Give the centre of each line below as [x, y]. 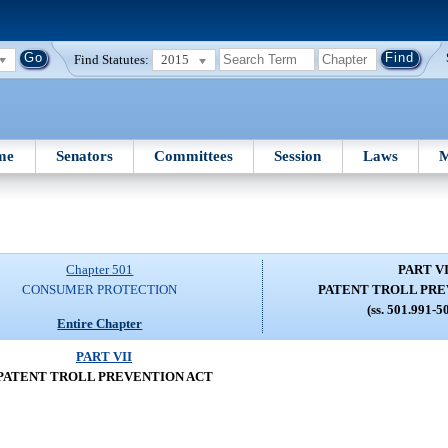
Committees [194, 155]
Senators [84, 155]
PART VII [104, 356]
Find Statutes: [112, 59]
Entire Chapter [100, 323]
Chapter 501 [100, 270]
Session [298, 155]
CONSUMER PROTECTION [100, 290]
